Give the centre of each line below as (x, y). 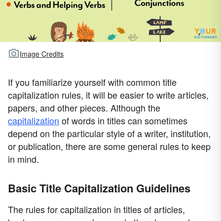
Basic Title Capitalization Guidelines (99, 188)
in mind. (23, 159)
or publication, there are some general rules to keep (109, 146)
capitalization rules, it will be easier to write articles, (108, 95)
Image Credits (42, 54)
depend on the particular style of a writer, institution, (109, 133)
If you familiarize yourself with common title (92, 82)
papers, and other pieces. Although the (84, 108)
